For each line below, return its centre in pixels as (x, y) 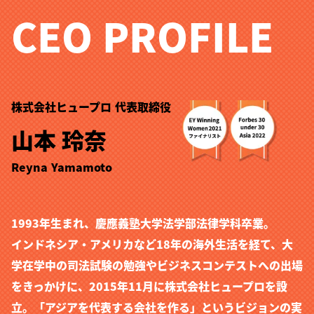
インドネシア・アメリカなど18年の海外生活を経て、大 (152, 244)
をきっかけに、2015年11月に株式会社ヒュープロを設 (149, 286)
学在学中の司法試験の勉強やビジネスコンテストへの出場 (157, 265)
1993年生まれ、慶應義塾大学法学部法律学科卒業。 (143, 223)
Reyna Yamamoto (62, 167)
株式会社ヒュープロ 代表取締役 (91, 107)
